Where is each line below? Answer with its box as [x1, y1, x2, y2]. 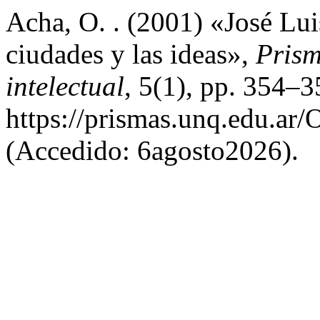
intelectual [6, 71, 124, 101]
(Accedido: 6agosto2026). [6, 135, 299, 166]
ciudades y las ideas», [6, 39, 256, 69]
